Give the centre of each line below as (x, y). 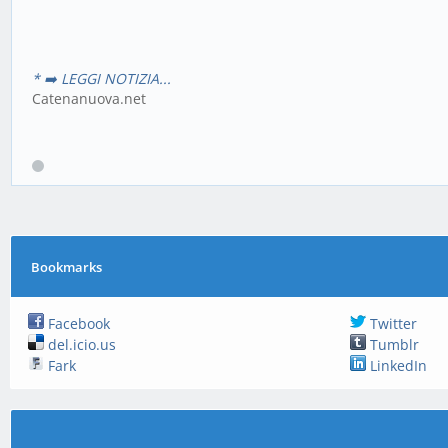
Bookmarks (67, 267)
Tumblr (392, 344)
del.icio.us (80, 344)
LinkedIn (396, 365)
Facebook (77, 323)
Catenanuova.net (89, 98)
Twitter (391, 323)
